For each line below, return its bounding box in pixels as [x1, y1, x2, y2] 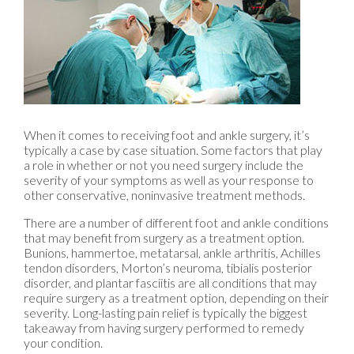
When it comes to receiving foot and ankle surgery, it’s [24, 127, 310, 143]
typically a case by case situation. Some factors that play [24, 142, 322, 158]
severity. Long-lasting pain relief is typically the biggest [24, 305, 307, 321]
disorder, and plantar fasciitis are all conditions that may [24, 275, 317, 291]
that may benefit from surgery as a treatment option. [24, 230, 304, 246]
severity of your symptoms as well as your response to [24, 172, 314, 188]
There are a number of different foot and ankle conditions [24, 215, 329, 231]
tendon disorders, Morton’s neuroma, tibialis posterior [24, 260, 312, 276]
